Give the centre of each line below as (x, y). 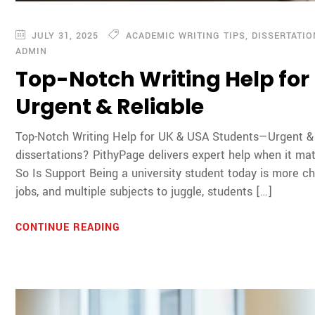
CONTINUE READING (70, 228)
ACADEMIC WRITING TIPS (186, 36)
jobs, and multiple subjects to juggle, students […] (144, 192)
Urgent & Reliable (110, 107)
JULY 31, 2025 (64, 36)
